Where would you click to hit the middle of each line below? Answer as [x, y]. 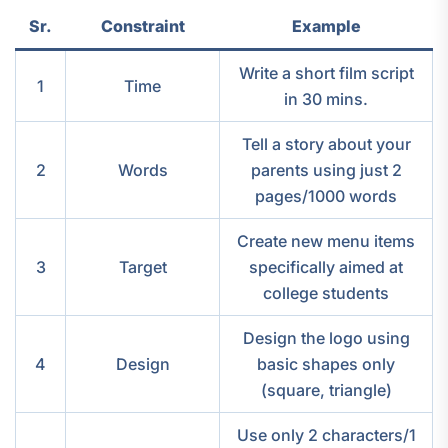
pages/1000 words [326, 195]
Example [326, 25]
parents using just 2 [326, 169]
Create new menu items [326, 240]
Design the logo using [326, 337]
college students [326, 292]
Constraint [142, 25]
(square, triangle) [326, 389]
